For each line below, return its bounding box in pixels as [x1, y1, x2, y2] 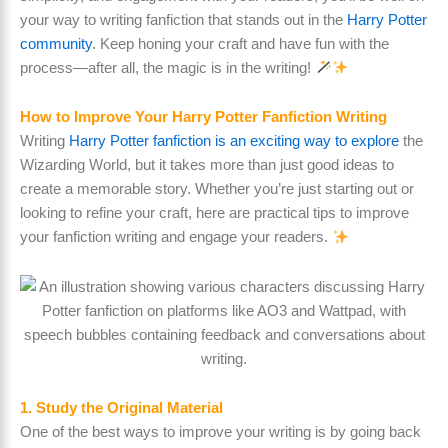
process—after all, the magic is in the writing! [20, 59, 315, 76]
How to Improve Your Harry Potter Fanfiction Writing [20, 109, 387, 126]
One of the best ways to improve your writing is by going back [20, 424, 421, 441]
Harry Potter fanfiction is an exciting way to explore [69, 133, 399, 150]
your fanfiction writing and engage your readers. [20, 229, 332, 246]
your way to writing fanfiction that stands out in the [20, 11, 347, 28]
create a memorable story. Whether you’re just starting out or [20, 181, 414, 198]
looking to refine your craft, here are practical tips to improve [20, 205, 409, 222]
